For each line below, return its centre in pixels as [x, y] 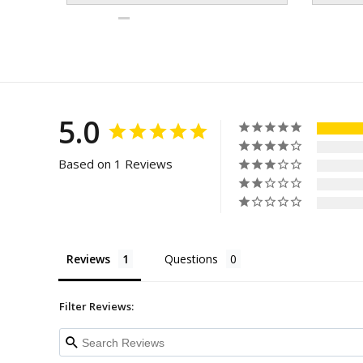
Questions [191, 259]
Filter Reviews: [96, 307]
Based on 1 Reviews [115, 164]
